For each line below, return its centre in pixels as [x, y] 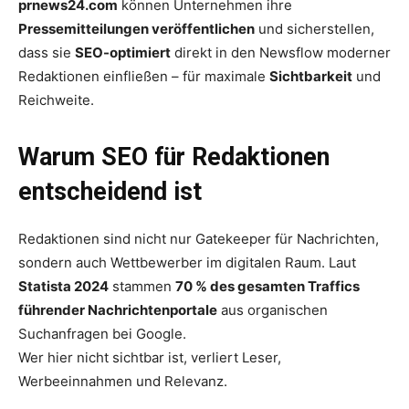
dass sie [47, 52]
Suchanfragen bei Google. [102, 333]
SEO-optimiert [123, 52]
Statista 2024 [63, 286]
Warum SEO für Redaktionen [174, 157]
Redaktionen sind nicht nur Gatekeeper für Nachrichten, [199, 238]
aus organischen [273, 309]
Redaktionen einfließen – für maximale [144, 76]
